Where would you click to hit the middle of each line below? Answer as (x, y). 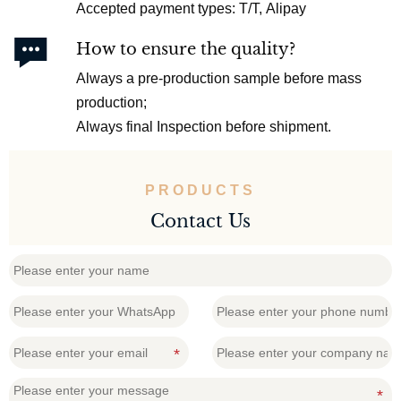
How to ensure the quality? (186, 49)
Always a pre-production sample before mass (219, 78)
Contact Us (200, 221)
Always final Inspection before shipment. (204, 126)
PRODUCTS (200, 190)
